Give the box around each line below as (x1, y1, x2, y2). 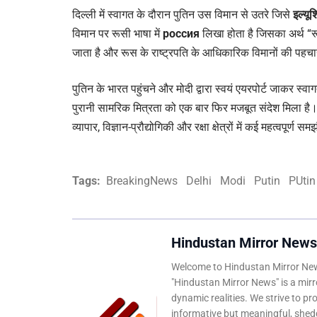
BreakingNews (106, 174, 178, 188)
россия (163, 27, 200, 41)
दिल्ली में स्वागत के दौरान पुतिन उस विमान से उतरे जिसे (72, 8, 293, 22)
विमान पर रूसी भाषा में (72, 27, 163, 41)
